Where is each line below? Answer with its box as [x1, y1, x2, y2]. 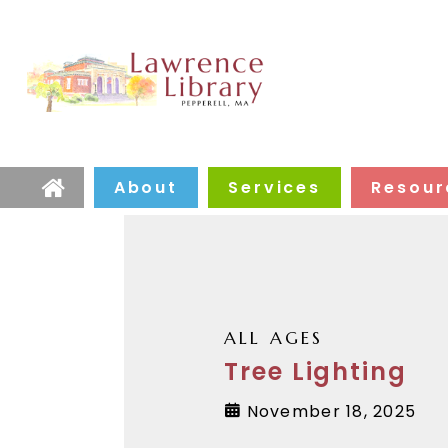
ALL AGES [224, 327, 324, 349]
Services [228, 176, 322, 199]
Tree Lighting [224, 355, 407, 388]
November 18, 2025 [241, 400, 417, 423]
